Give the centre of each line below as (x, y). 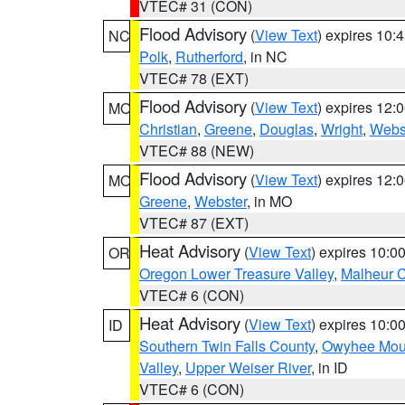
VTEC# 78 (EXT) (194, 78)
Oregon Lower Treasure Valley (236, 273)
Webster (221, 201)
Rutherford (209, 57)
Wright (342, 129)
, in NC (265, 57)
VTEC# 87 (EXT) (194, 223)
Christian (168, 129)
